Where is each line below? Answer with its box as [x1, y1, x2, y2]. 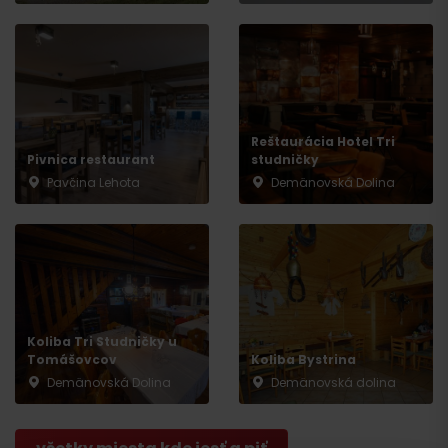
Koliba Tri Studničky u [27, 333, 177, 351]
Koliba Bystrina [251, 351, 356, 369]
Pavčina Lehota [47, 174, 140, 192]
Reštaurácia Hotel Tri [251, 133, 395, 151]
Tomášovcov [27, 351, 117, 369]
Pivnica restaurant [27, 151, 155, 169]
